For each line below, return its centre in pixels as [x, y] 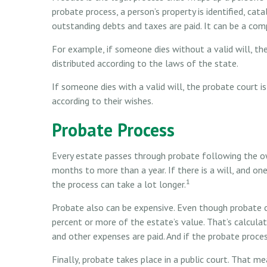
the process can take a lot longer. [119, 184]
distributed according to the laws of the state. [145, 63]
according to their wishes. [103, 100]
